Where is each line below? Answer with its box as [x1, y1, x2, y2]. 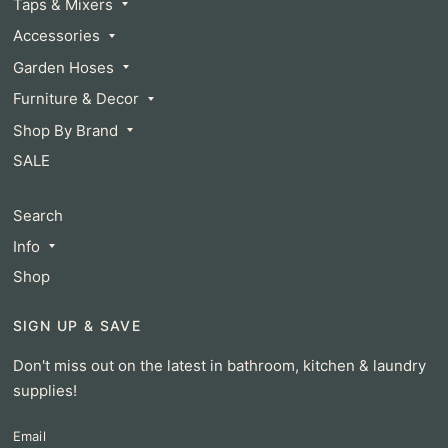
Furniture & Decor [12, 89, 139, 109]
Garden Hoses [12, 57, 114, 77]
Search [12, 205, 63, 225]
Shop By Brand [12, 120, 118, 140]
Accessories [12, 26, 100, 46]
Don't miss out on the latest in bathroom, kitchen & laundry [12, 355, 426, 375]
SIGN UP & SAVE [12, 316, 142, 334]
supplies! [12, 380, 77, 400]
